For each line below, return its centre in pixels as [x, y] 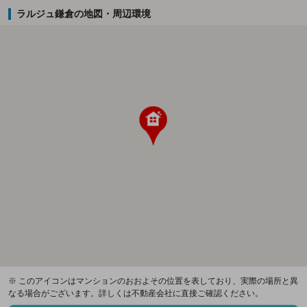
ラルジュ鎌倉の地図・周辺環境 [83, 14]
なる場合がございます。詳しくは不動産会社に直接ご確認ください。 [136, 294]
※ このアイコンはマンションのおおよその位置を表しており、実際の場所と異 [153, 281]
